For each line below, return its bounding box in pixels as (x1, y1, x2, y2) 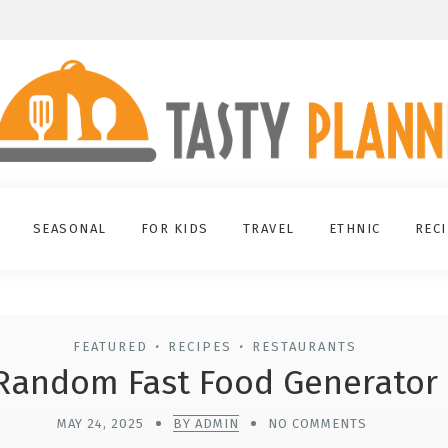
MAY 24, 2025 (56, 416, 144, 432)
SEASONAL (32, 221, 107, 237)
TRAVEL (242, 221, 295, 237)
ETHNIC (328, 221, 381, 237)
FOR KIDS (140, 221, 209, 237)
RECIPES (168, 339, 232, 355)
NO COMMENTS (267, 416, 367, 432)
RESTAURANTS (252, 339, 357, 355)
